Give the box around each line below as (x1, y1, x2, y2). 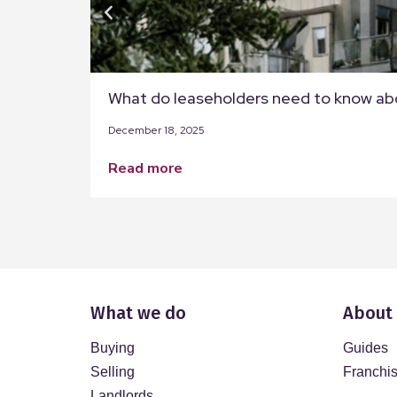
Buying (90, 340, 135, 355)
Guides (343, 340, 388, 355)
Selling (90, 364, 135, 379)
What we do (90, 302, 186, 323)
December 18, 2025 (108, 123, 205, 137)
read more (118, 159, 183, 178)
